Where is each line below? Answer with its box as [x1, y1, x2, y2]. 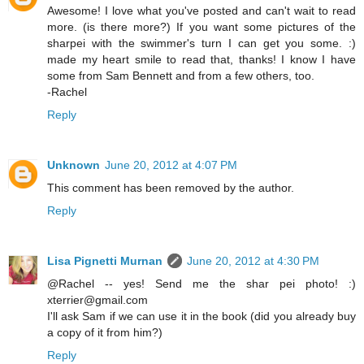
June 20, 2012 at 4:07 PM [105, 158, 237, 171]
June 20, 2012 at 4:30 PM [187, 253, 319, 267]
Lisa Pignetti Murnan [47, 253, 162, 267]
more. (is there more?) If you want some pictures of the [47, 19, 356, 33]
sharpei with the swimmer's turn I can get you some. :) [47, 36, 356, 50]
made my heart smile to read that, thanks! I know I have [47, 52, 356, 66]
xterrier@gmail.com [47, 292, 148, 306]
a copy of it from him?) [47, 325, 162, 339]
